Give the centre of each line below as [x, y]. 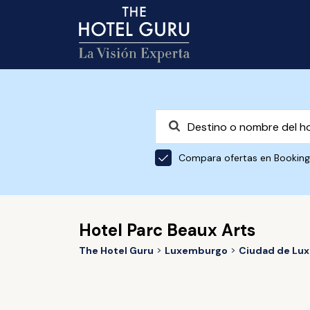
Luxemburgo [196, 250]
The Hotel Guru [116, 250]
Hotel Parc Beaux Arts [167, 230]
